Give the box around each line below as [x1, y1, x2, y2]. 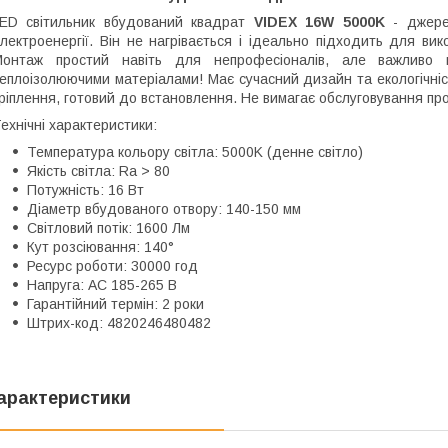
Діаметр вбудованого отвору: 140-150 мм [27, 201, 301, 218]
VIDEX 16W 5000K [253, 14, 385, 31]
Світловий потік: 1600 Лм [27, 220, 190, 237]
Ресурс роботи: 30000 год [27, 258, 198, 275]
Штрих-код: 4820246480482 [27, 315, 211, 332]
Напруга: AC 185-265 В [27, 277, 177, 294]
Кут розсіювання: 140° [27, 239, 174, 256]
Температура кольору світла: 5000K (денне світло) [27, 144, 363, 161]
